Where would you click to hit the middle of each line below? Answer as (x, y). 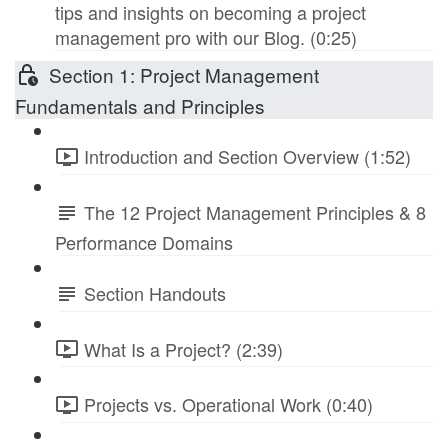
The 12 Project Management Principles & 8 (255, 212)
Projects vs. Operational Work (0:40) (228, 404)
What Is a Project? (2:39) (183, 348)
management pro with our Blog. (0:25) (206, 36)
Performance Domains (144, 241)
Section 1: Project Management (184, 74)
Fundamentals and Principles (140, 106)
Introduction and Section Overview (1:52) (247, 156)
